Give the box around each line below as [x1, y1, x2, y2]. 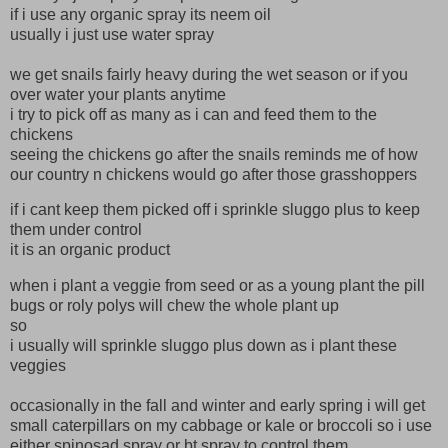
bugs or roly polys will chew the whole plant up [10, 297, 339, 315]
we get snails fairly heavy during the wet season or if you [10, 65, 408, 83]
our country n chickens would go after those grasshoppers [10, 165, 417, 183]
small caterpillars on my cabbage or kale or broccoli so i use [10, 417, 432, 435]
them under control [10, 221, 142, 239]
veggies [10, 357, 66, 375]
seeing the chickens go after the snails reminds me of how [10, 145, 418, 163]
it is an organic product [10, 241, 170, 259]
